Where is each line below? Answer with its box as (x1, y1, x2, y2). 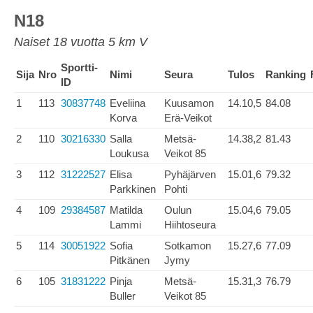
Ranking (265, 68, 306, 80)
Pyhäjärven (164, 168, 216, 180)
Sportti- (61, 61, 98, 73)
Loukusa (110, 147, 149, 159)
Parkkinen (110, 183, 156, 195)
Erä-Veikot (164, 112, 212, 124)
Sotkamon (164, 240, 211, 252)
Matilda (110, 204, 143, 216)
